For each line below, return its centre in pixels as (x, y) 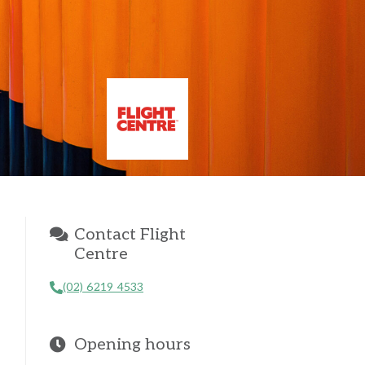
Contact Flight (130, 235)
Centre (101, 255)
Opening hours (132, 345)
